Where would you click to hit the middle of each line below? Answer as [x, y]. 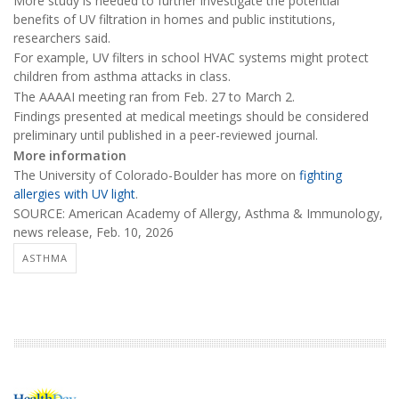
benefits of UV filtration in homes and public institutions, [175, 19]
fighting [321, 175]
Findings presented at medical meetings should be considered [191, 117]
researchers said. [62, 37]
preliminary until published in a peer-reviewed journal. [166, 135]
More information [70, 155]
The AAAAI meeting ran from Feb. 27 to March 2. [154, 96]
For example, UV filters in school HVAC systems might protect [191, 58]
